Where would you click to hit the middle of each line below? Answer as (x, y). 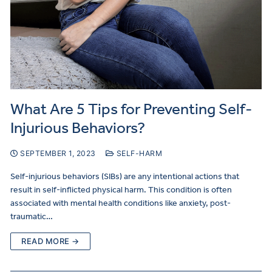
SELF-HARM (138, 153)
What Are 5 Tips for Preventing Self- (131, 109)
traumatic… (32, 216)
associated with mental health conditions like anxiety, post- (121, 203)
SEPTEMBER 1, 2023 (58, 153)
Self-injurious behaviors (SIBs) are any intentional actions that (125, 176)
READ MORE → (50, 241)
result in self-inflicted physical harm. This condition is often (121, 189)
